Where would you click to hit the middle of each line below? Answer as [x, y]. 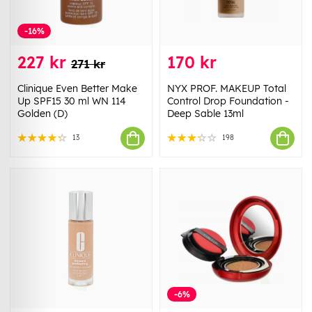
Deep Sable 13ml [205, 114]
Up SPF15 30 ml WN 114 [72, 101]
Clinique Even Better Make [77, 89]
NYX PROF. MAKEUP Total [227, 89]
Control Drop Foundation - [228, 101]
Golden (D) [42, 114]
